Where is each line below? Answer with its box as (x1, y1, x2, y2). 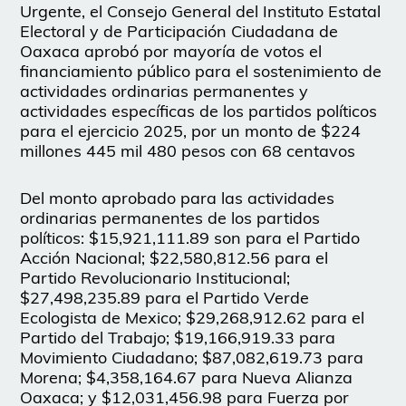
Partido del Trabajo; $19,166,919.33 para (20, 327, 336, 349)
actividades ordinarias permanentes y (20, 81, 309, 102)
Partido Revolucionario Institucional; (20, 267, 291, 289)
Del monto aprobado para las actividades (20, 188, 335, 209)
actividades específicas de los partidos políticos (20, 101, 378, 122)
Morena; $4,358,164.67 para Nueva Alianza (20, 367, 353, 389)
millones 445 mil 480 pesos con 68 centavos (20, 140, 356, 162)
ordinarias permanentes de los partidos (20, 208, 321, 229)
